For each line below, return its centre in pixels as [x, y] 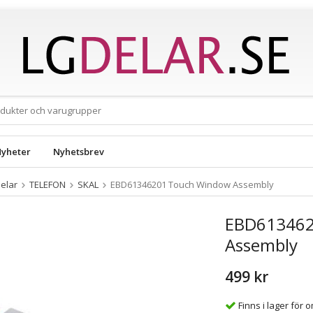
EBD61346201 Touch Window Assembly [192, 184]
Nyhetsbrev [79, 152]
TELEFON [48, 184]
